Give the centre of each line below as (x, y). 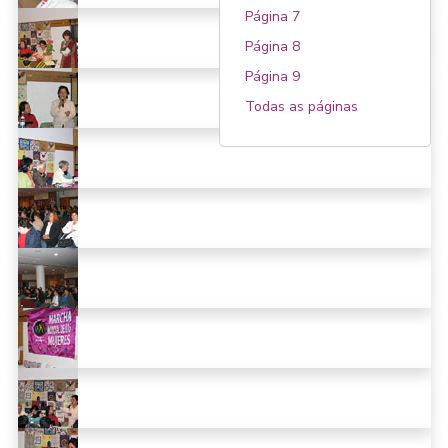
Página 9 (273, 76)
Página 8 (273, 46)
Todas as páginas (302, 106)
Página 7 (273, 16)
